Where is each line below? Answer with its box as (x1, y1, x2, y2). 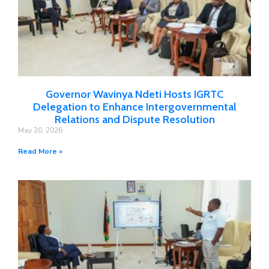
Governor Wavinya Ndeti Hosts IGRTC (46, 88, 223, 101)
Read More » (18, 147, 62, 156)
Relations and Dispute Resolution (54, 113, 215, 126)
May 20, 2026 (18, 125, 62, 135)
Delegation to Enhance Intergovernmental (32, 100, 237, 113)
